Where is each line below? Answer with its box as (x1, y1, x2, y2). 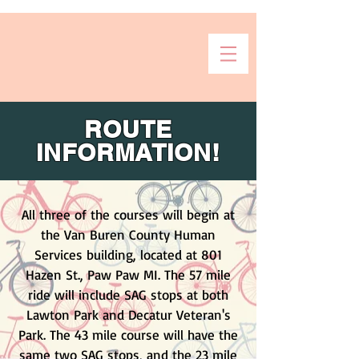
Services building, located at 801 (34, 246, 222, 263)
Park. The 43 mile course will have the (18, 326, 238, 343)
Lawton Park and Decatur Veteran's (26, 306, 231, 323)
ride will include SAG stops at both (28, 286, 228, 303)
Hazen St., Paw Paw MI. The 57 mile (26, 266, 231, 283)
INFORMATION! (36, 138, 220, 167)
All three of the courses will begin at (22, 206, 235, 223)
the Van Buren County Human (41, 226, 216, 243)
